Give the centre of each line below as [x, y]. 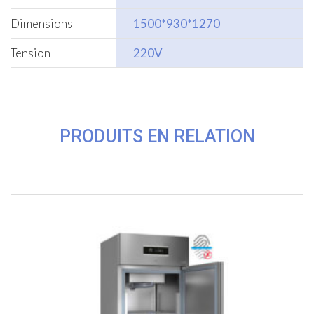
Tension [30, 53]
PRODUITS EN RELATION [157, 137]
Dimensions [42, 24]
